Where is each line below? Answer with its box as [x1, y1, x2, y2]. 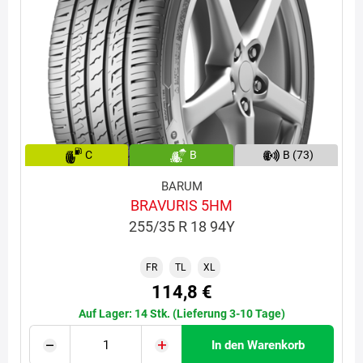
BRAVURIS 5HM [130, 197, 233, 215]
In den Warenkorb [211, 338, 305, 353]
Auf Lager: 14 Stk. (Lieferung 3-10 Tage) [78, 307, 285, 321]
